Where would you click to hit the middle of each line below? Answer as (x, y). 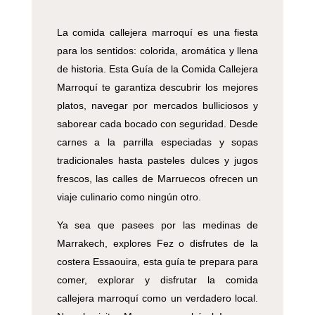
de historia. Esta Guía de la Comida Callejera (157, 69)
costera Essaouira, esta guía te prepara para (157, 261)
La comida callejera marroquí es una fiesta (157, 32)
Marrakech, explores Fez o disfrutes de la (157, 243)
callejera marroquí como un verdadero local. (157, 298)
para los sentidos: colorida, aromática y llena (157, 50)
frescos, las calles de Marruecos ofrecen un (157, 178)
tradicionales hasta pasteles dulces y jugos (157, 160)
